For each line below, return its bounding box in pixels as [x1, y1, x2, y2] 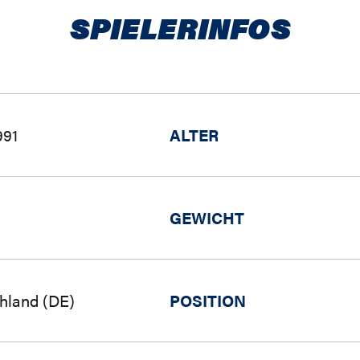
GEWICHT [170, 206, 244, 229]
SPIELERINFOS [69, 6, 291, 48]
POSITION [170, 288, 246, 312]
